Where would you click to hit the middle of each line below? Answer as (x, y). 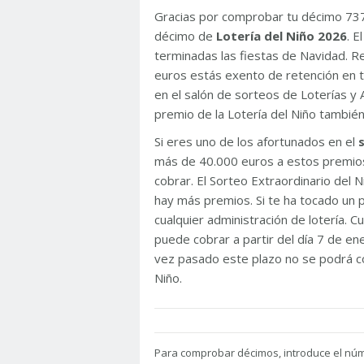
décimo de (185, 36)
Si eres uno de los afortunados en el (256, 141)
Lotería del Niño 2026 (282, 36)
